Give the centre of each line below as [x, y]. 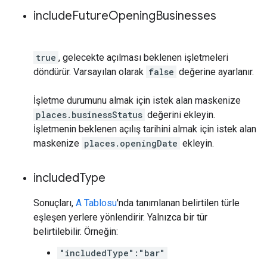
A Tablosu [96, 203]
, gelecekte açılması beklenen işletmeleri [143, 57]
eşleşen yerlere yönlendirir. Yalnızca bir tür [120, 217]
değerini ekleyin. [180, 114]
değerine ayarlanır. [215, 72]
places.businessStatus [89, 114]
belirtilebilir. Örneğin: [76, 231]
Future [90, 15]
